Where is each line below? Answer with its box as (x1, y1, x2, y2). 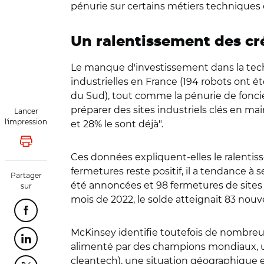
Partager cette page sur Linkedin (25, 237, 169, 246)
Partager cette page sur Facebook (25, 209, 174, 218)
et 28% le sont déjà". (71, 118, 166, 130)
